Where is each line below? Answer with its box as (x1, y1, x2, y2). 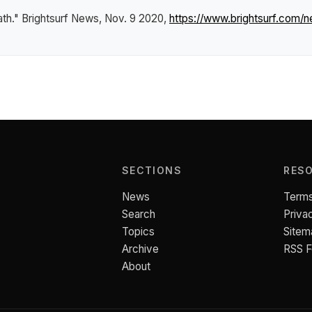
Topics (121, 225, 155, 238)
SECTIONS (121, 164, 182, 176)
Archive (121, 242, 159, 256)
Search (121, 208, 155, 221)
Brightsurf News (22, 11, 99, 25)
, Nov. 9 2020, (99, 11, 169, 25)
